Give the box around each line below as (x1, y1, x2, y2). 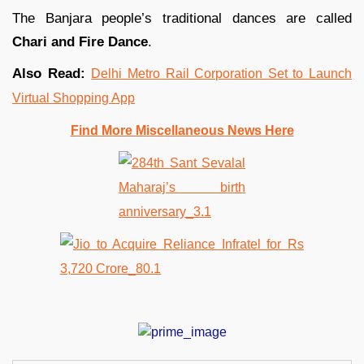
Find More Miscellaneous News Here (70, 123, 294, 137)
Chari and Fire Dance (12, 33, 148, 50)
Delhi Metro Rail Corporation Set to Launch (91, 66, 352, 80)
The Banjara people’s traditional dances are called (12, 10, 352, 26)
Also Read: (12, 65, 92, 81)
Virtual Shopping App (12, 90, 135, 105)
